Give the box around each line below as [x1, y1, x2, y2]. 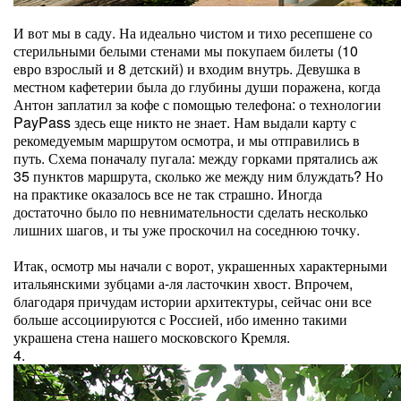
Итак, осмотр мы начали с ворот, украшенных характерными [13, 255, 388, 276]
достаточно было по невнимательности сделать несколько [13, 201, 368, 222]
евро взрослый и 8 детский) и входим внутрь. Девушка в [13, 58, 361, 79]
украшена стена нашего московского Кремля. [13, 327, 290, 347]
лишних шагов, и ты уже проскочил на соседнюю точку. [13, 219, 360, 240]
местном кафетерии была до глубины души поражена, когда [13, 76, 380, 97]
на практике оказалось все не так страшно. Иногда [13, 183, 322, 204]
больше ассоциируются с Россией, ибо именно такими [13, 309, 347, 329]
